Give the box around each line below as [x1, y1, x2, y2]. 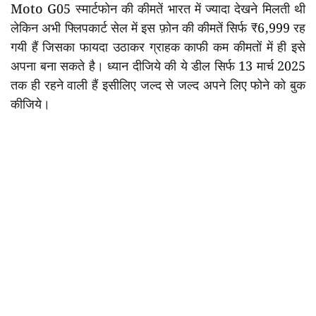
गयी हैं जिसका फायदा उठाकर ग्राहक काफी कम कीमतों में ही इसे [11, 37, 305, 59]
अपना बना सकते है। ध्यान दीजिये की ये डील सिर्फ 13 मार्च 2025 [11, 56, 305, 78]
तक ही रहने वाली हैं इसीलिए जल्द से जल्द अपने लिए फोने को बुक [11, 75, 305, 97]
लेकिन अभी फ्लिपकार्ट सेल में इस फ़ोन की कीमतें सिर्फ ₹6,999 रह [11, 18, 305, 39]
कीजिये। [11, 95, 50, 116]
